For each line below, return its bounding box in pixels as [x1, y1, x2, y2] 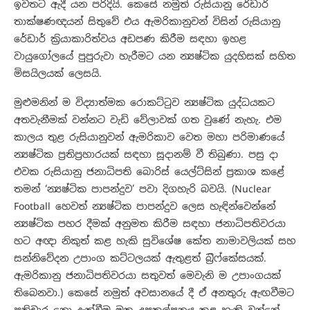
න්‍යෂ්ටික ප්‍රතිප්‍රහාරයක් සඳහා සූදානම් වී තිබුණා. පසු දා [14, 148, 278, 161]
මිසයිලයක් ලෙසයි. [14, 67, 102, 80]
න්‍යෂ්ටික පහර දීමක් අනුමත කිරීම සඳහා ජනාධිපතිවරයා [14, 217, 286, 230]
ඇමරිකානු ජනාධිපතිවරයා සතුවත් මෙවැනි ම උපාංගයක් [14, 269, 281, 282]
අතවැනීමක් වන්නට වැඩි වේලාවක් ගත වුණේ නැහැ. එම [14, 113, 282, 127]
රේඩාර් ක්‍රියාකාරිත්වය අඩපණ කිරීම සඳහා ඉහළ [14, 33, 246, 46]
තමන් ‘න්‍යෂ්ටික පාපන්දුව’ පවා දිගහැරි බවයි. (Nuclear [14, 183, 271, 196]
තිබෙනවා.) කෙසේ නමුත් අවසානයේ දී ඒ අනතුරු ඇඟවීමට [14, 286, 294, 300]
